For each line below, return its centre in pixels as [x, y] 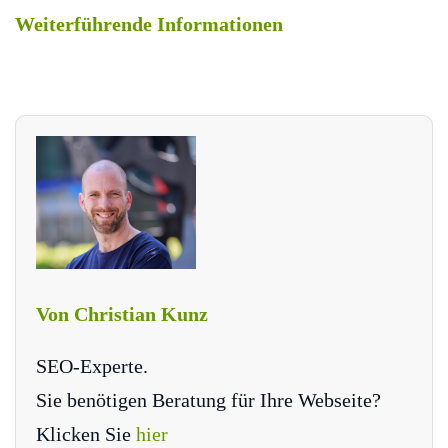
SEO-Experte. [92, 366]
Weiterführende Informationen [149, 24]
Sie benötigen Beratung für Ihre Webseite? [208, 400]
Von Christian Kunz [122, 314]
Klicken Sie [86, 434]
